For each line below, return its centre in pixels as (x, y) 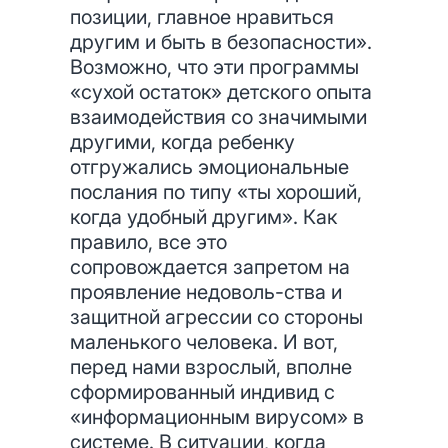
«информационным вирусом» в (217, 417)
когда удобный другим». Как (203, 217)
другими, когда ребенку (182, 142)
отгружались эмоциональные (209, 167)
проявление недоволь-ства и (206, 292)
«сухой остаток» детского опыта (221, 92)
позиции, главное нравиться (202, 17)
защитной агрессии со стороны (216, 317)
